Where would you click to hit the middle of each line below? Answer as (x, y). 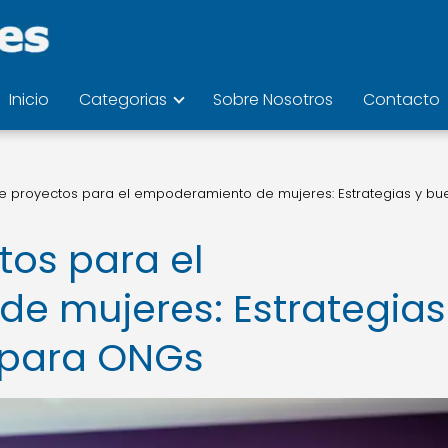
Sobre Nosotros (272, 99)
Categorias (122, 99)
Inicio (28, 99)
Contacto (401, 99)
